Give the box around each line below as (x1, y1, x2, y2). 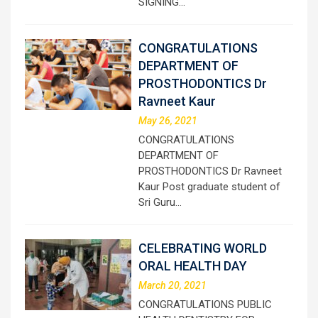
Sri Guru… (138, 195, 182, 209)
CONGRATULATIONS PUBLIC (138, 297, 272, 311)
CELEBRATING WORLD (138, 240, 267, 256)
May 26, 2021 (138, 114, 197, 126)
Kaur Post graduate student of (138, 180, 280, 193)
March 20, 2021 (138, 279, 207, 291)
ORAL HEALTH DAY (138, 258, 247, 273)
